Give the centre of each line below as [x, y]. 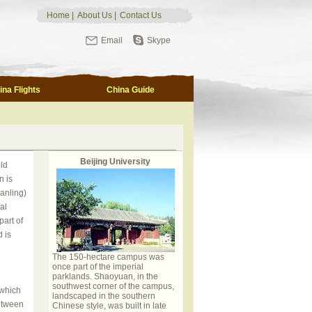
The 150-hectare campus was [108, 257]
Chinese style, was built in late [109, 306]
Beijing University [115, 162]
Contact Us [141, 15]
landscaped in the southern [103, 296]
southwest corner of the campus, [113, 286]
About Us [95, 15]
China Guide [130, 90]
